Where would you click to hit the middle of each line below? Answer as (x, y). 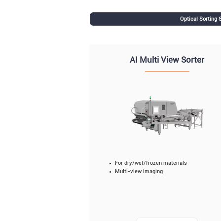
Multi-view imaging (139, 172)
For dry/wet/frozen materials (151, 163)
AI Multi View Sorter (167, 60)
